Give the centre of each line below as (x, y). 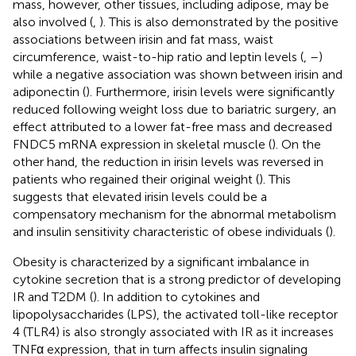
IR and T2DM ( (53, 296)
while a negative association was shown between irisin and (178, 74)
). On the (296, 144)
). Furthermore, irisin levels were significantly (210, 91)
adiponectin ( (49, 91)
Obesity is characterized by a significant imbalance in (161, 261)
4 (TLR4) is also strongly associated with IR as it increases (173, 331)
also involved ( (53, 21)
